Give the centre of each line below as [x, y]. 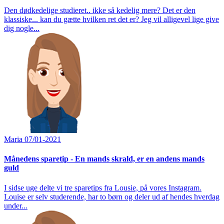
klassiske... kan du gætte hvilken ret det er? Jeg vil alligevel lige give [111, 19]
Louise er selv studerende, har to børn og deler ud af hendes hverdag [112, 196]
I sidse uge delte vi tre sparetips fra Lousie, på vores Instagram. [103, 187]
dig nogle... [22, 28]
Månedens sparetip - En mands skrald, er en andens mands [104, 159]
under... [16, 205]
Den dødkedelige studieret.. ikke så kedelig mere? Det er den [100, 10]
